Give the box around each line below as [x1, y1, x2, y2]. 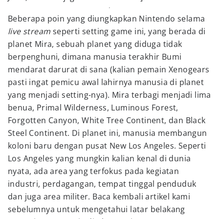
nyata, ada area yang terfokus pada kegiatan [8, 166, 179, 176]
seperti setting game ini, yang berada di [50, 26, 206, 37]
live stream [8, 26, 51, 37]
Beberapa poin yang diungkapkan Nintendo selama [8, 13, 205, 24]
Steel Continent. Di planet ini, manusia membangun [8, 128, 207, 138]
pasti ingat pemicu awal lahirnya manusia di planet [8, 77, 204, 88]
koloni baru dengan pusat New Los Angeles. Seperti [8, 140, 206, 151]
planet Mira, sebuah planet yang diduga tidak [8, 39, 182, 49]
